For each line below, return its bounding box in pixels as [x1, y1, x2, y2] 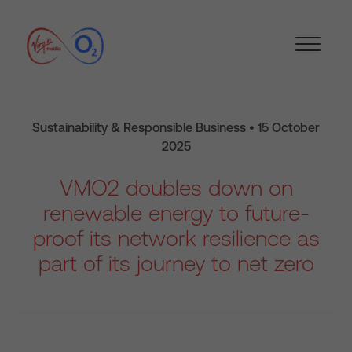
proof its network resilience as [32, 225, 320, 251]
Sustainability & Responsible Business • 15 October [32, 120, 320, 134]
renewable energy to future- [42, 200, 310, 225]
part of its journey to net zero [38, 251, 314, 276]
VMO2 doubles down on [59, 175, 293, 200]
